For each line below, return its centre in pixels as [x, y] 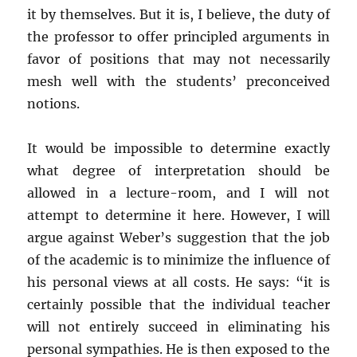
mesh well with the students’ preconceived [178, 81]
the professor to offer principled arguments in [178, 37]
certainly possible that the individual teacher [178, 304]
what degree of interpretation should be [178, 171]
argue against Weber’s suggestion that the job [178, 237]
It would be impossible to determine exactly [178, 148]
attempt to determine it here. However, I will [178, 215]
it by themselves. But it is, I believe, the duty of [178, 14]
